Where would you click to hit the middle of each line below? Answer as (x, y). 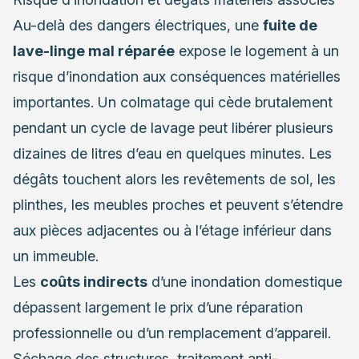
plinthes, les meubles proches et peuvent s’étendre (178, 205)
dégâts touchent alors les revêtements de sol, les (174, 179)
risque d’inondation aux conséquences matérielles (177, 77)
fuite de (290, 26)
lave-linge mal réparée (94, 51)
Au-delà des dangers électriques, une (138, 26)
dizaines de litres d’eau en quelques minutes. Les (172, 154)
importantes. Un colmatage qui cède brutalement (173, 103)
